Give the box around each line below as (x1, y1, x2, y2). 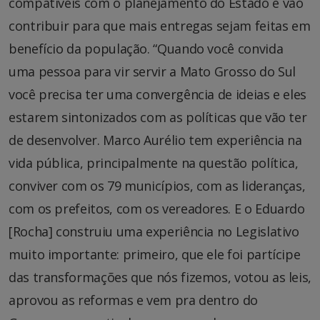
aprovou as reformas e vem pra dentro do (9, 291, 258, 309)
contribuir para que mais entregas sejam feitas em (9, 16, 311, 34)
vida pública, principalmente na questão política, (9, 154, 299, 171)
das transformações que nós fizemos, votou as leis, (9, 268, 312, 286)
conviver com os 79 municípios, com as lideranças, (9, 176, 306, 194)
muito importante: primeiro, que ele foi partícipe (9, 245, 301, 263)
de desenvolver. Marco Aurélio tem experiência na (9, 131, 302, 149)
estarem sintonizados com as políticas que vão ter (9, 108, 307, 126)
